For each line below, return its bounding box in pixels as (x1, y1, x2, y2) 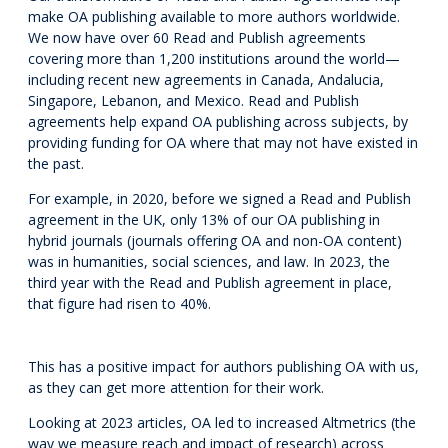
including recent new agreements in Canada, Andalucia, (28, 70, 384, 90)
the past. (28, 154, 84, 174)
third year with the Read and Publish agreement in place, (28, 273, 392, 293)
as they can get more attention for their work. (28, 378, 324, 398)
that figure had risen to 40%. (28, 294, 211, 314)
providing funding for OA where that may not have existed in (28, 133, 418, 153)
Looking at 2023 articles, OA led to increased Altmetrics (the (28, 413, 416, 433)
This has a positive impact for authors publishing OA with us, (28, 357, 419, 377)
